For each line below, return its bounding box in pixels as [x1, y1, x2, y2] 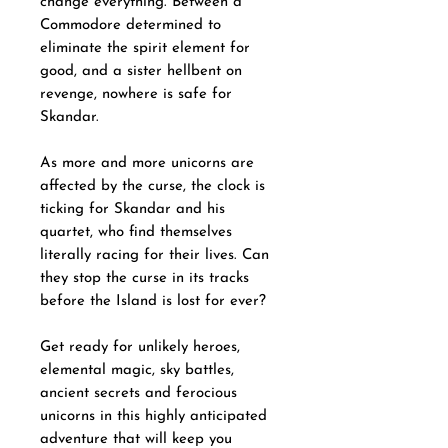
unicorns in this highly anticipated [40, 408, 267, 424]
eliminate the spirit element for [40, 40, 250, 56]
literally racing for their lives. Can [40, 247, 269, 263]
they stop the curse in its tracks [40, 270, 249, 286]
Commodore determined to [40, 17, 221, 33]
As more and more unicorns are [40, 155, 254, 171]
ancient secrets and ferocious [40, 385, 237, 401]
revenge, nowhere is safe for [40, 86, 232, 102]
